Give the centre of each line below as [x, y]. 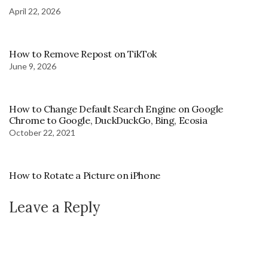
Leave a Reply [54, 207]
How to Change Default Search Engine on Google [116, 109]
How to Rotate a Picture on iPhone [85, 175]
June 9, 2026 [33, 66]
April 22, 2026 [35, 11]
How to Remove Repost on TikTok [83, 54]
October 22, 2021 [42, 132]
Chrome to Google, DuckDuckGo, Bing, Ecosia [108, 120]
